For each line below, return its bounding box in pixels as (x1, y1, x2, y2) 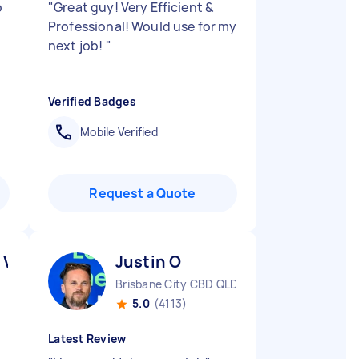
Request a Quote (89, 184, 196, 202)
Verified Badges (48, 94, 136, 109)
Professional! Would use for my (48, 18, 237, 35)
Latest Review (48, 331, 127, 346)
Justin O (115, 251, 182, 272)
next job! (48, 37, 106, 54)
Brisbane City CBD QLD (115, 276, 239, 292)
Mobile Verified (80, 124, 158, 139)
